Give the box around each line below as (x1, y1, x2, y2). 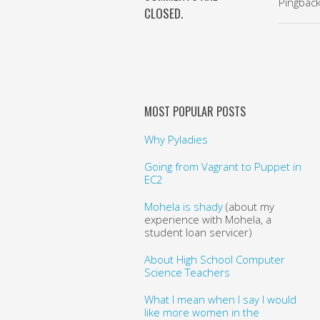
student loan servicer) (144, 224, 252, 239)
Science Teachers (144, 264, 230, 279)
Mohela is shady (144, 199, 223, 214)
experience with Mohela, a (144, 211, 271, 226)
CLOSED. (144, 4, 183, 22)
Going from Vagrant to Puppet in (144, 159, 301, 174)
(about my (222, 199, 274, 214)
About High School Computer (144, 251, 285, 266)
